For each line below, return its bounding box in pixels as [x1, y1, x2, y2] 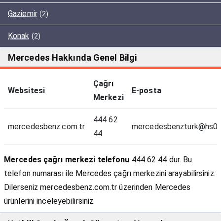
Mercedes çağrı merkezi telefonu [4, 155, 130, 165]
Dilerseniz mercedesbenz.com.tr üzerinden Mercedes [4, 183, 191, 192]
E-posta [132, 86, 161, 96]
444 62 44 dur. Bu [129, 155, 192, 165]
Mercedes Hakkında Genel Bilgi [8, 52, 137, 63]
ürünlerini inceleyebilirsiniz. [4, 196, 95, 206]
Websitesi [8, 86, 45, 96]
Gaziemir [8, 9, 37, 19]
